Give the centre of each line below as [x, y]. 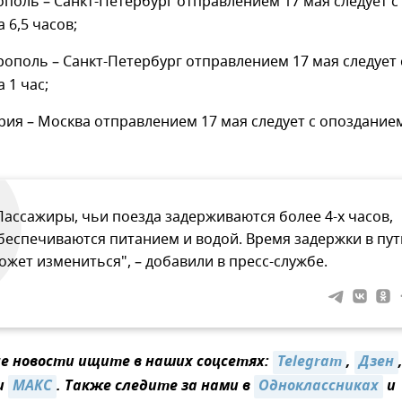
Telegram [310, 363]
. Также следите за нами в [155, 387]
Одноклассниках [319, 387]
